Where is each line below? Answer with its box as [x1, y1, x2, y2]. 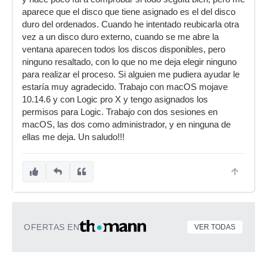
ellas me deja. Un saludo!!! [22, 132, 125, 142]
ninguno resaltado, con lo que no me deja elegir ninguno [22, 57, 237, 67]
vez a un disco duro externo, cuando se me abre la [22, 32, 219, 42]
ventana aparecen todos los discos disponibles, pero [22, 45, 225, 54]
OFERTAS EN [24, 222, 79, 232]
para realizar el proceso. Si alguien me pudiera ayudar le [22, 70, 240, 79]
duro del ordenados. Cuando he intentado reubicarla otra [22, 20, 239, 29]
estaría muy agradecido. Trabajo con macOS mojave [22, 82, 228, 92]
